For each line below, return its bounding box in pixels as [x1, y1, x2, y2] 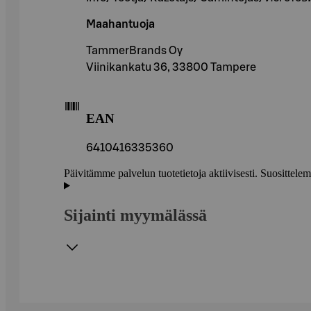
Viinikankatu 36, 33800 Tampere [86, 62, 256, 74]
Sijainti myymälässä [64, 205, 207, 224]
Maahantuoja [86, 19, 155, 31]
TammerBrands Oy [86, 45, 183, 57]
